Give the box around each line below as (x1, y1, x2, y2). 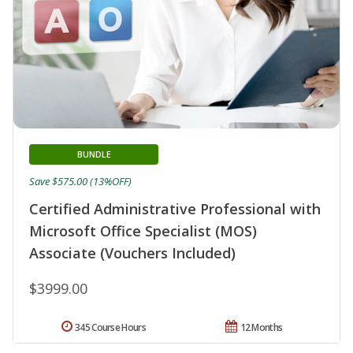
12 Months (240, 321, 283, 335)
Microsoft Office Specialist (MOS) (29, 221, 257, 241)
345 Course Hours (75, 321, 146, 335)
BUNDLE (76, 148, 111, 161)
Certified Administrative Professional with (29, 199, 321, 219)
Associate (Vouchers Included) (29, 243, 236, 263)
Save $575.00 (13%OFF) (29, 174, 132, 189)
